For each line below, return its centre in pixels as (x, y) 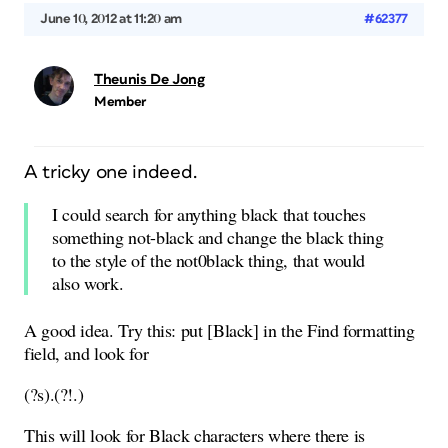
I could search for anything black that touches (209, 214)
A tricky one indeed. (111, 172)
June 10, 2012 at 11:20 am (111, 19)
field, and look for (86, 353)
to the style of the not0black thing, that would (209, 260)
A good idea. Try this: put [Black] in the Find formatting (219, 330)
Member (120, 102)
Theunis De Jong (149, 79)
